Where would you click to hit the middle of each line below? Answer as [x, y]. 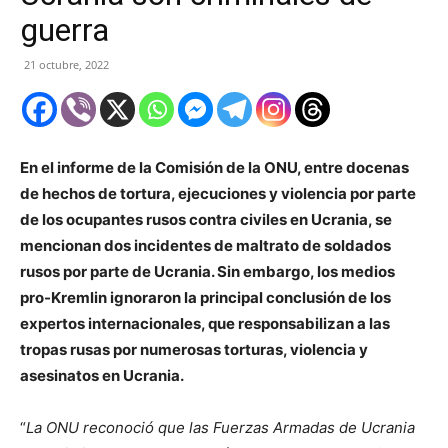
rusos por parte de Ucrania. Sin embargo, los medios [207, 272]
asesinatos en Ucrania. [102, 376]
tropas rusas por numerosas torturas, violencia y [194, 350]
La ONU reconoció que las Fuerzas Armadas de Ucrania [220, 428]
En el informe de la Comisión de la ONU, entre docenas [214, 168]
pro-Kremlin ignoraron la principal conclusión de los [205, 298]
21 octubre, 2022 [66, 65]
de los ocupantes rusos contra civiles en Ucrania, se [206, 220]
